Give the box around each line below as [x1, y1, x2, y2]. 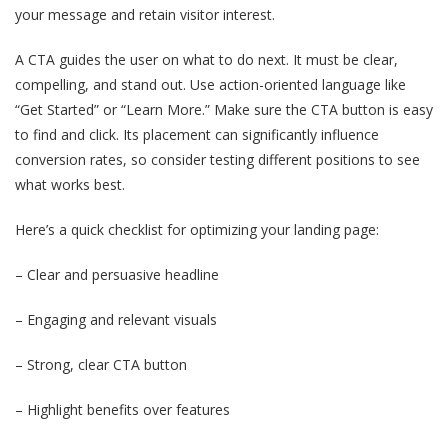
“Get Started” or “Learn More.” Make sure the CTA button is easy [15, 99, 433, 119]
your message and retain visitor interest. [15, 4, 275, 24]
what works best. [15, 174, 125, 194]
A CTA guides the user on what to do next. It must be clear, [15, 49, 398, 69]
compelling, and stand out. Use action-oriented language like [15, 74, 406, 94]
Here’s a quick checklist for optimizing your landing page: [15, 219, 379, 239]
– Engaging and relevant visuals [15, 309, 217, 329]
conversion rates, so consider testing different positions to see [15, 149, 420, 169]
